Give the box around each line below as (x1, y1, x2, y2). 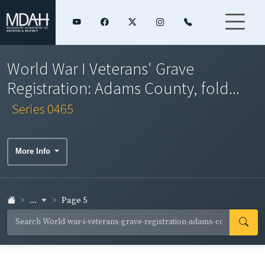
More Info (15, 147, 53, 156)
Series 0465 (12, 100, 73, 117)
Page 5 (62, 195, 87, 206)
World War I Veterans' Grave (7, 57, 194, 79)
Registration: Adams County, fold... (7, 77, 240, 99)
